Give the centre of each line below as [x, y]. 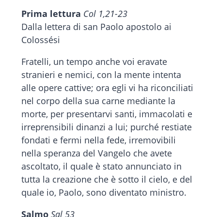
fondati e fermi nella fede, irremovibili [99, 140]
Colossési [41, 40]
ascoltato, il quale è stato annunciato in [101, 166]
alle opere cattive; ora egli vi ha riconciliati [107, 88]
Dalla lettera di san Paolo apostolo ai [96, 27]
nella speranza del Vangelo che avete [97, 153]
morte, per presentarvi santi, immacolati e [107, 114]
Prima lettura [52, 14]
